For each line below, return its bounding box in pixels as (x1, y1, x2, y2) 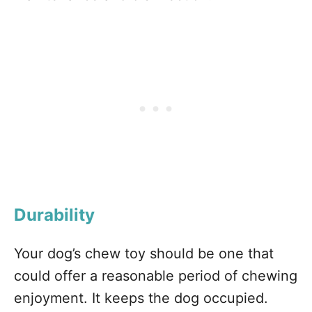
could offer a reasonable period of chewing (14, 267, 297, 284)
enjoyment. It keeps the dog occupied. (14, 290, 268, 306)
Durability (14, 205, 95, 225)
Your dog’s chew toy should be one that (14, 245, 274, 262)
